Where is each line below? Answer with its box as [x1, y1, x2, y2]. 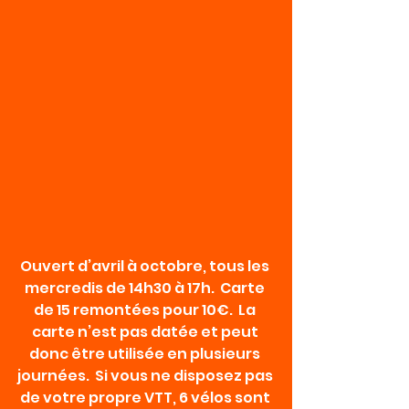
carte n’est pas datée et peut [31, 321, 261, 343]
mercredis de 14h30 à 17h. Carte [25, 278, 267, 299]
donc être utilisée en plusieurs [29, 343, 263, 365]
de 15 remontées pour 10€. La [34, 299, 258, 321]
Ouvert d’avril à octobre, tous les [20, 256, 272, 278]
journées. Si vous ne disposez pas [16, 365, 276, 387]
